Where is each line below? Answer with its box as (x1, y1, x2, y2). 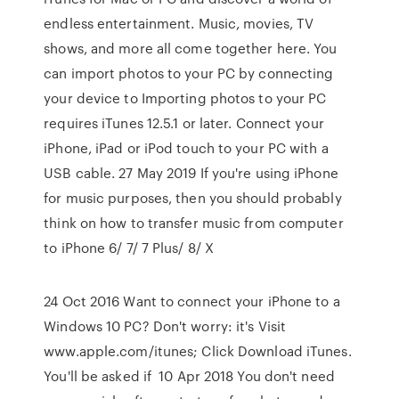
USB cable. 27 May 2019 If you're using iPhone (44, 163, 338, 183)
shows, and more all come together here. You (44, 38, 338, 58)
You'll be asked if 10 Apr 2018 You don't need (44, 366, 335, 386)
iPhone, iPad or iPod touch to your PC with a (44, 138, 329, 158)
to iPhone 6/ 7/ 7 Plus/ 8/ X (44, 238, 218, 257)
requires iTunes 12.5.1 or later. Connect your (44, 113, 324, 133)
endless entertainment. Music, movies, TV (44, 13, 314, 33)
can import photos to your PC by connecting (44, 63, 334, 83)
